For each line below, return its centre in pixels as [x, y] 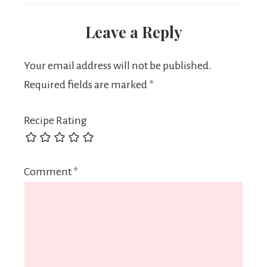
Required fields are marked [86, 85]
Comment [49, 172]
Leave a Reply [133, 32]
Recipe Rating [55, 120]
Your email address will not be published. [118, 66]
